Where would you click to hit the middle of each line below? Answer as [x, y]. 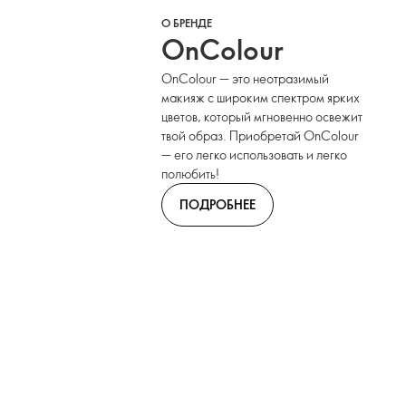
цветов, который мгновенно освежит [262, 116]
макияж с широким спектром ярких [261, 97]
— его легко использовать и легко [255, 155]
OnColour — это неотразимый [246, 78]
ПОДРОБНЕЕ [218, 204]
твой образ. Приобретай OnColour [261, 135]
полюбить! [191, 174]
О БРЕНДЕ [187, 23]
